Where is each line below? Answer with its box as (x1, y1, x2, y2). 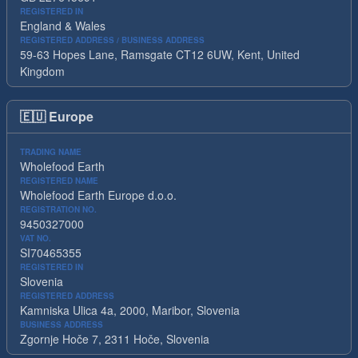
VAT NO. (20, 233, 51, 244)
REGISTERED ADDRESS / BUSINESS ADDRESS (20, 34, 205, 46)
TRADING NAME (20, 146, 82, 157)
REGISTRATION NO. (20, 204, 97, 215)
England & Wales (20, 18, 105, 34)
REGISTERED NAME (20, 175, 98, 186)
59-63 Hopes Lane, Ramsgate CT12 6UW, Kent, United (20, 46, 300, 62)
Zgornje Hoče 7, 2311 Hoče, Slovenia (20, 331, 209, 347)
